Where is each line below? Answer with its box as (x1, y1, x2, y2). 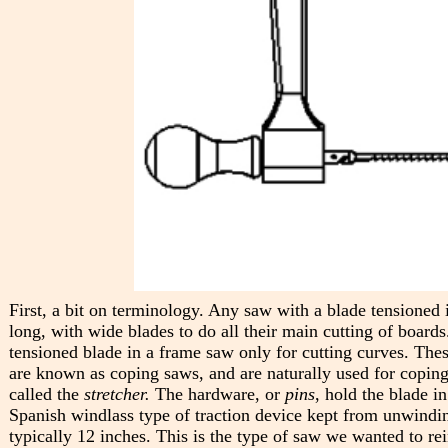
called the (8, 383, 84, 404)
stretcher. (83, 383, 155, 404)
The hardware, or (154, 383, 285, 404)
